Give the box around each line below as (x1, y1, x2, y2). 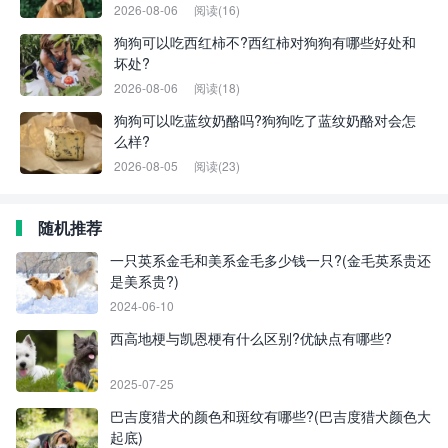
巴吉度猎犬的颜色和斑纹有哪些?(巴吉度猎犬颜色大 (110, 406, 431, 427)
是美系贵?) (110, 271, 179, 292)
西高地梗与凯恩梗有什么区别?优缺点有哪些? (110, 328, 392, 349)
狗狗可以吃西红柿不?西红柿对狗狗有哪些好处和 (114, 32, 416, 53)
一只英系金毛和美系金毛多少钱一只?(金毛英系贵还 (110, 250, 431, 271)
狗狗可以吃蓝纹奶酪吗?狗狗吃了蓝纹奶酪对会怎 (114, 110, 416, 131)
